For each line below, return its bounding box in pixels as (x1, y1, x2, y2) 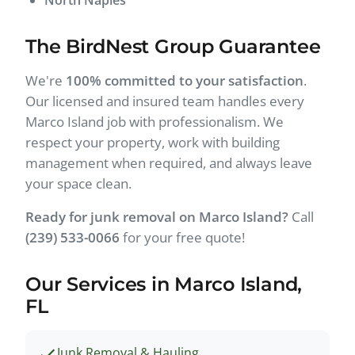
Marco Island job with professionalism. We (25, 112, 284, 131)
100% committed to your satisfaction (66, 71, 303, 90)
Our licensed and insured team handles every (25, 91, 304, 110)
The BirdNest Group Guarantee (25, 34, 321, 58)
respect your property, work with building (25, 132, 280, 151)
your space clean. (25, 174, 132, 193)
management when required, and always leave (25, 153, 312, 172)
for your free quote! (120, 227, 245, 246)
